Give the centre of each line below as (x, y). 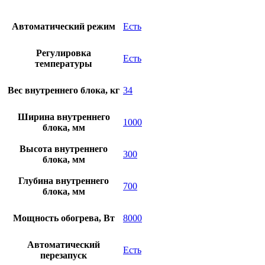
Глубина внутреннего (64, 181)
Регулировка (64, 53)
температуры (64, 64)
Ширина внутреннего (64, 117)
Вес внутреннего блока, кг (64, 91)
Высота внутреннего (64, 149)
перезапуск (64, 256)
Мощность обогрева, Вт (64, 218)
